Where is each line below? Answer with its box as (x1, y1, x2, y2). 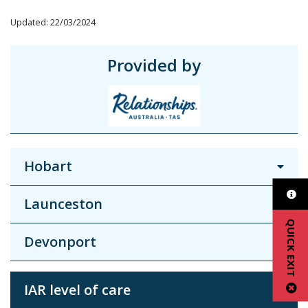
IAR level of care (24, 280, 131, 299)
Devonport (24, 232, 96, 251)
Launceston (24, 194, 102, 213)
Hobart (24, 156, 72, 175)
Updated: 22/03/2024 (10, 15, 96, 28)
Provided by (107, 53, 201, 76)
